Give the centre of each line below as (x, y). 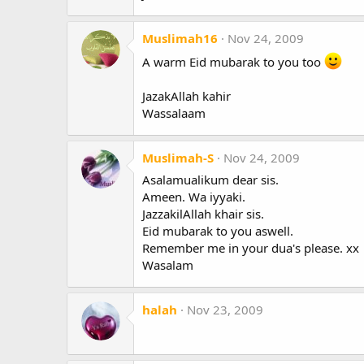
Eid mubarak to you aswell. (218, 230)
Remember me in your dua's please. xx (251, 247)
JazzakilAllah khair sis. (203, 213)
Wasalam (168, 264)
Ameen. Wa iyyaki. (194, 196)
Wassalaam (174, 113)
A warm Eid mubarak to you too (233, 61)
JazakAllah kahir (186, 95)
